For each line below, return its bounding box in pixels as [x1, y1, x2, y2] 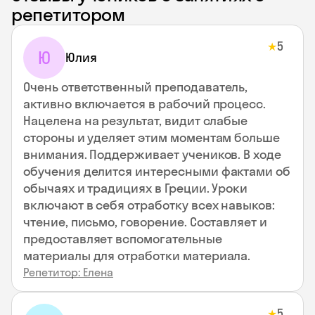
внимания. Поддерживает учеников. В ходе [23, 146, 282, 162]
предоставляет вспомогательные [23, 231, 222, 247]
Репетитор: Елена [23, 265, 113, 279]
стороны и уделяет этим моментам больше [23, 129, 281, 146]
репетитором [11, 3, 125, 26]
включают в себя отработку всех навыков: [23, 197, 276, 213]
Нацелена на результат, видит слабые [23, 112, 248, 129]
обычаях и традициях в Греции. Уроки [23, 180, 248, 196]
